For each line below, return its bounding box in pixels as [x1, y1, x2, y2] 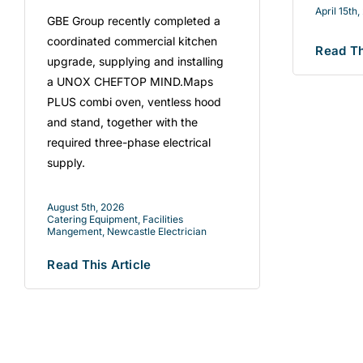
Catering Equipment [47, 213, 139, 226]
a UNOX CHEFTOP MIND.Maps [47, 75, 214, 89]
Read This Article [47, 257, 152, 273]
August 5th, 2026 [47, 201, 125, 214]
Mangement [47, 225, 103, 238]
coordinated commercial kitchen [47, 34, 218, 49]
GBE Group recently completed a [47, 14, 221, 28]
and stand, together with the [47, 115, 199, 130]
